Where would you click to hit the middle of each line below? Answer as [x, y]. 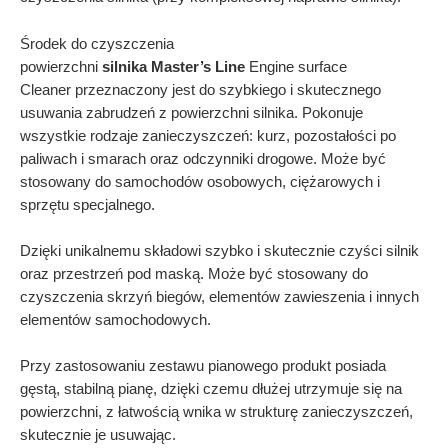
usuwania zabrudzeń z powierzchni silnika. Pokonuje [191, 112]
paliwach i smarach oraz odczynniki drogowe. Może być [203, 158]
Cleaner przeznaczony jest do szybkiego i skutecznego [200, 89]
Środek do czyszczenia [97, 43]
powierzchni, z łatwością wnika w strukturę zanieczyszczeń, [216, 412]
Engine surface [298, 66]
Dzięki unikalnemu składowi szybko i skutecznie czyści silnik [219, 251]
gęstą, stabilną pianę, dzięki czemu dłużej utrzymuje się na [211, 389]
